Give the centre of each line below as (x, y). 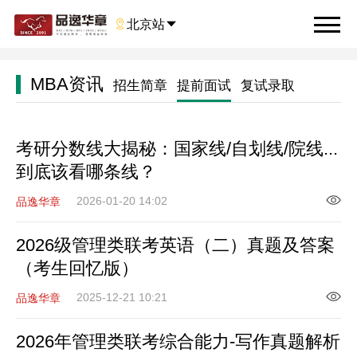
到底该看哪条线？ (86, 172)
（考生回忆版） (77, 268)
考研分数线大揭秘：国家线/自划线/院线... (177, 149)
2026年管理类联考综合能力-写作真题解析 (178, 341)
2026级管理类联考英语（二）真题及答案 (175, 245)
